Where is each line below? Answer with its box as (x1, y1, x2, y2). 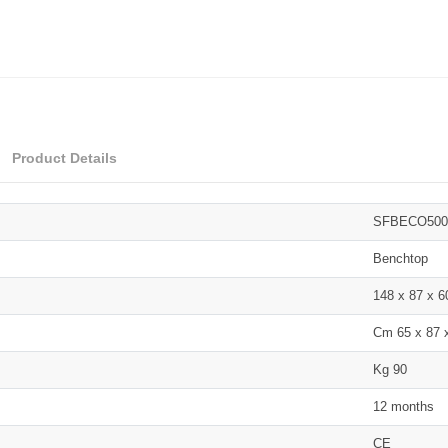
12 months (373, 398, 435, 414)
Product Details (11, 150, 117, 167)
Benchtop (373, 250, 429, 266)
